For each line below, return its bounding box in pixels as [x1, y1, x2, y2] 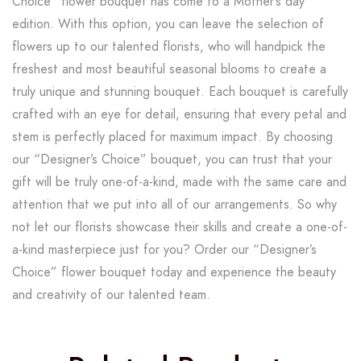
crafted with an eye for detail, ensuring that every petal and [12, 105, 346, 124]
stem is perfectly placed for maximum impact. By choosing [12, 127, 333, 147]
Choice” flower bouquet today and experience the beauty [12, 263, 336, 282]
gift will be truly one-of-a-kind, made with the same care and [12, 172, 346, 192]
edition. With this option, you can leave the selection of [12, 15, 324, 34]
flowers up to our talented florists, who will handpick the [12, 37, 326, 56]
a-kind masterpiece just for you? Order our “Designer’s [12, 240, 317, 259]
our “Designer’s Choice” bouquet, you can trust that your [12, 150, 332, 169]
